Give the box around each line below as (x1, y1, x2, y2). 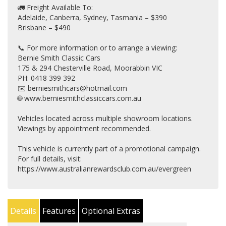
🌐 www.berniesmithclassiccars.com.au (18, 93, 141, 103)
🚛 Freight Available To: (18, 3, 93, 12)
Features (42, 205, 76, 216)
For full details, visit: (18, 154, 82, 163)
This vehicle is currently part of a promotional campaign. (18, 144, 201, 153)
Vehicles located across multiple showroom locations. (18, 114, 193, 123)
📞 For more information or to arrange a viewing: (18, 43, 177, 52)
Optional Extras (82, 205, 140, 216)
